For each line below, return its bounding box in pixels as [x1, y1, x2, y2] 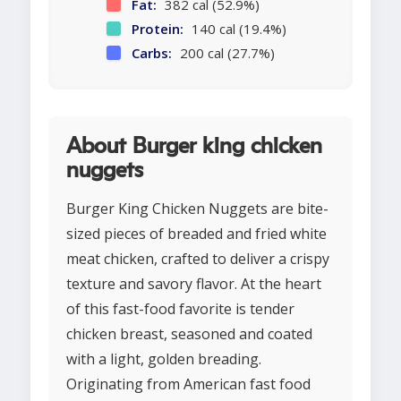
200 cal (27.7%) [175, 44, 275, 63]
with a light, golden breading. [66, 349, 261, 370]
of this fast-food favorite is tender [66, 299, 294, 320]
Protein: [131, 20, 183, 38]
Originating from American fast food [66, 374, 311, 395]
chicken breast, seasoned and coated [66, 324, 312, 345]
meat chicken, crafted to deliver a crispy [66, 249, 329, 269]
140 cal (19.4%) [187, 20, 286, 38]
